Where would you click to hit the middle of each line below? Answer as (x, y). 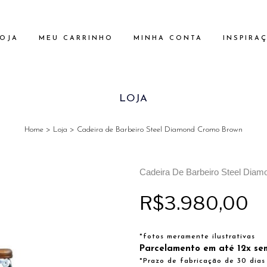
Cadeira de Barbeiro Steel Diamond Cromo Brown (160, 130)
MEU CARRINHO (76, 38)
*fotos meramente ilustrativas (197, 237)
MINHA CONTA (168, 38)
